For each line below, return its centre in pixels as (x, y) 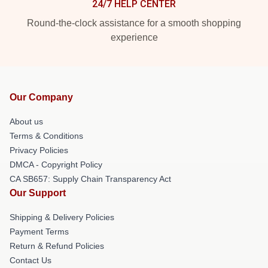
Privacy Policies (39, 150)
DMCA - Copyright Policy (56, 165)
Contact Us (31, 260)
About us (26, 121)
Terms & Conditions (46, 136)
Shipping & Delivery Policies (62, 217)
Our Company (41, 97)
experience (134, 37)
